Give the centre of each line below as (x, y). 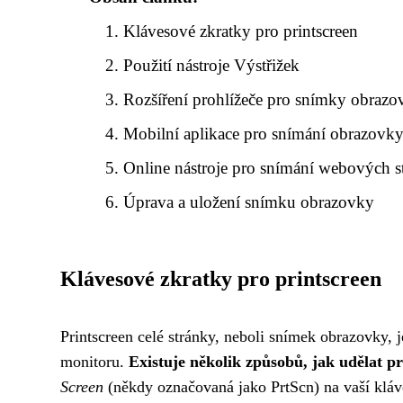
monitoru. (94, 362)
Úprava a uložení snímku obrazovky (249, 202)
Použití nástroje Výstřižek (212, 66)
